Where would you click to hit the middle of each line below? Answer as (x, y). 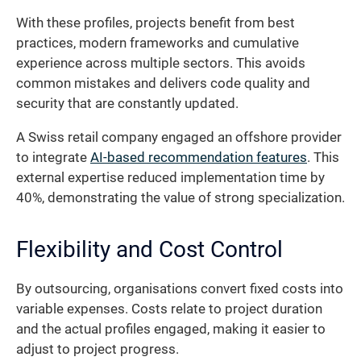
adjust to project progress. (98, 349)
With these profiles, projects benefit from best (156, 23)
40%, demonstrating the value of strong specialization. (180, 197)
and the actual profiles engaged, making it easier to (171, 329)
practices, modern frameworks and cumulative (158, 44)
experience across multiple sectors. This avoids (161, 64)
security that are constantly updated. (127, 104)
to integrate (53, 157)
